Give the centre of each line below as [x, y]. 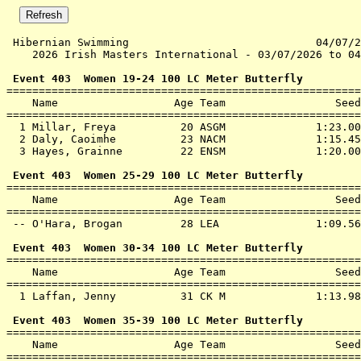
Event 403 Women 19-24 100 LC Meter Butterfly [155, 79]
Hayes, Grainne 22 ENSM [171, 151]
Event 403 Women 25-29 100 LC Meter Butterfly [155, 175]
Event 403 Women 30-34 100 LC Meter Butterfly [155, 248]
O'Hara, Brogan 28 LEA [171, 224]
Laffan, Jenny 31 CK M [171, 296]
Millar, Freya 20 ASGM [171, 127]
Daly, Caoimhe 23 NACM [171, 139]
